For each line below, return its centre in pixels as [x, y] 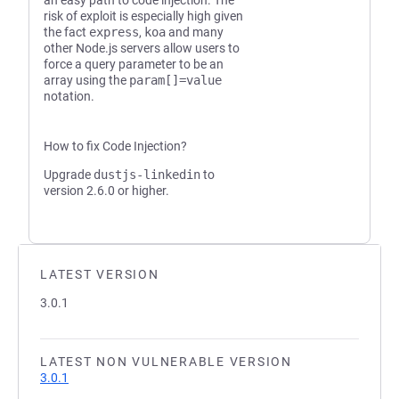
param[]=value [175, 80]
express [114, 32]
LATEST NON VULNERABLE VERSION [166, 362]
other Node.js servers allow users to [142, 48]
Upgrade [69, 175]
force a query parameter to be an [134, 64]
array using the [86, 80]
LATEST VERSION [100, 274]
